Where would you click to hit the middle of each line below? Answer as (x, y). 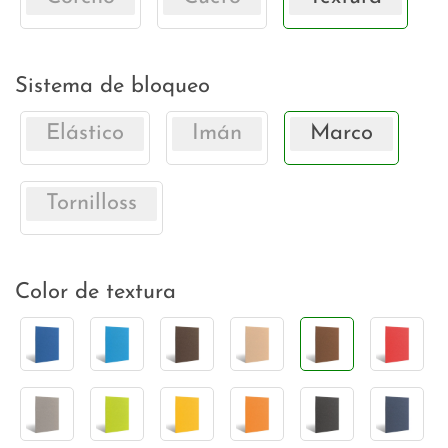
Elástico (85, 134)
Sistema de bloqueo (112, 87)
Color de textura (95, 293)
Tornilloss (91, 204)
